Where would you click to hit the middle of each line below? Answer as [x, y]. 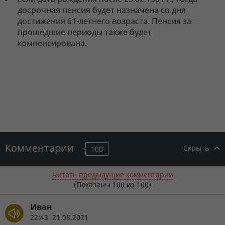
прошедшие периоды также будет [85, 32]
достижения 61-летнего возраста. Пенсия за [104, 21]
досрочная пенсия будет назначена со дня [102, 10]
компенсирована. [52, 43]
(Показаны [93, 184]
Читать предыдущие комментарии [113, 174]
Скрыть [196, 148]
